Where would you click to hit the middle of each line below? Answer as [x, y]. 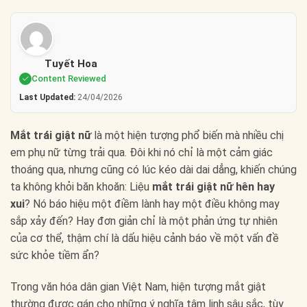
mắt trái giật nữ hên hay [213, 187]
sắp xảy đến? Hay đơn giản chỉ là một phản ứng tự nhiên [144, 221]
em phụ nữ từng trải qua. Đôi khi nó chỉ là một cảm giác [142, 153]
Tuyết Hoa [71, 64]
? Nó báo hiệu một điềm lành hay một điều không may [152, 204]
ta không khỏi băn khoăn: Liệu [81, 187]
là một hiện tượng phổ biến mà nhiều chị [187, 136]
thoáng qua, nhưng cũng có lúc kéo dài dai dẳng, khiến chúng [153, 170]
